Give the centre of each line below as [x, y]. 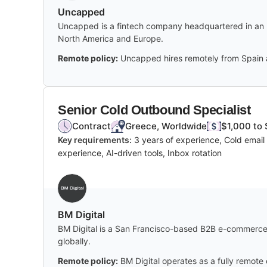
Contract [91, 126]
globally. [74, 241]
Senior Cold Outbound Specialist [154, 110]
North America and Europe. [111, 38]
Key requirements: [95, 139]
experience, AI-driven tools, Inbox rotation [140, 153]
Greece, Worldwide [166, 126]
